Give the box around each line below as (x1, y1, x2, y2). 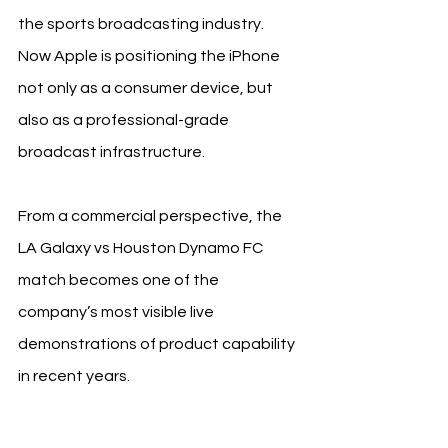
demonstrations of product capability (18, 335, 298, 352)
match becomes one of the (18, 271, 222, 288)
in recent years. (18, 367, 130, 384)
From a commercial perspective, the (18, 207, 285, 224)
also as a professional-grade (18, 111, 232, 128)
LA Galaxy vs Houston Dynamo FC (18, 239, 266, 256)
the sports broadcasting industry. (18, 15, 267, 32)
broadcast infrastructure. (18, 143, 205, 160)
